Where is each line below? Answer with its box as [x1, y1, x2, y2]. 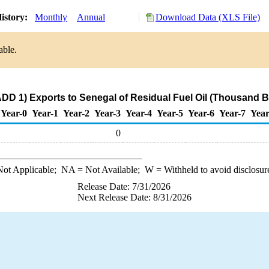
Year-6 [188, 108, 214, 118]
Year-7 [219, 108, 246, 118]
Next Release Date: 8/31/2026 [77, 192, 192, 202]
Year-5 [157, 108, 183, 118]
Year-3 [94, 108, 121, 118]
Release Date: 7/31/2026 [77, 181, 171, 192]
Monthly [35, 12, 67, 22]
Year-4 [125, 108, 152, 118]
